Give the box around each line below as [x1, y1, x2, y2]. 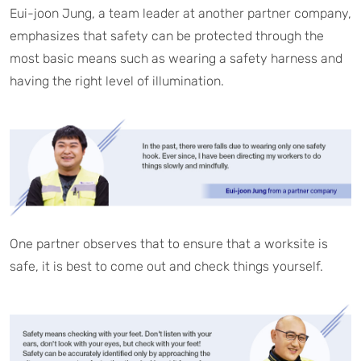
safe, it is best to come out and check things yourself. [10, 259, 323, 275]
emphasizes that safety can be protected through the [10, 28, 324, 44]
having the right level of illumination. [10, 73, 224, 89]
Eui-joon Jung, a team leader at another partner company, [10, 6, 351, 22]
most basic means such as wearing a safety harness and [10, 51, 342, 67]
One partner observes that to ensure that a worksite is [10, 236, 328, 252]
